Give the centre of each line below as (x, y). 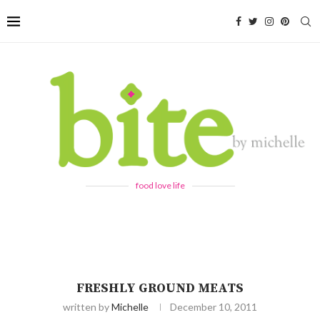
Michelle (130, 306)
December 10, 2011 (214, 306)
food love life (160, 185)
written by (87, 306)
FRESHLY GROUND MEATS (160, 288)
